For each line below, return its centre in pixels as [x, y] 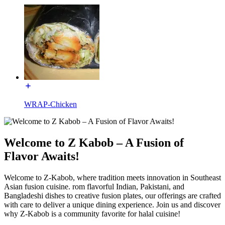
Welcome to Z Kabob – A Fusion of [94, 142]
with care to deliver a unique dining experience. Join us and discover [112, 204]
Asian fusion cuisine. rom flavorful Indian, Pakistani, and [94, 186]
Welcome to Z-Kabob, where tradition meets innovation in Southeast [113, 177]
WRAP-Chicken [50, 104]
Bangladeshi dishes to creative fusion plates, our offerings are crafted [113, 195]
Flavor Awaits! [42, 156]
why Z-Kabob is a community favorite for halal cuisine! [92, 213]
